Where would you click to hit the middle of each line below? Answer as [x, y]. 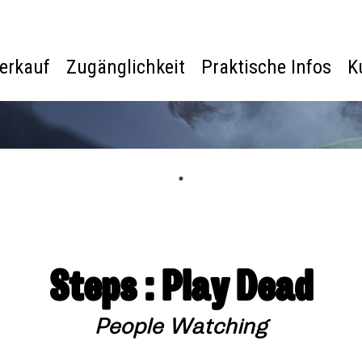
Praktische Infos [266, 67]
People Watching [181, 326]
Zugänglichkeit [125, 67]
